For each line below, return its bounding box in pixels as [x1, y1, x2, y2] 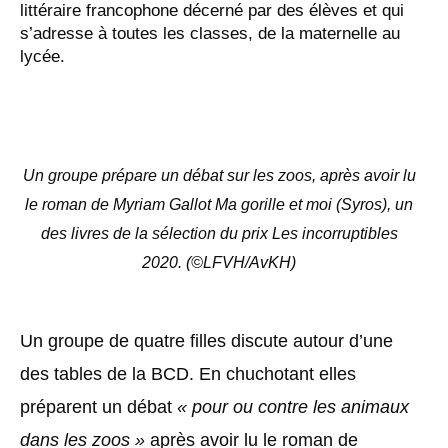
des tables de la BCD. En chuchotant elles [20, 364, 356, 384]
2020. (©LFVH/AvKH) [142, 254, 296, 271]
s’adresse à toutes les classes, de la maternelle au [20, 24, 400, 43]
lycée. [20, 47, 65, 66]
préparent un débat [20, 397, 177, 417]
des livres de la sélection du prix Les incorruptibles [40, 225, 398, 242]
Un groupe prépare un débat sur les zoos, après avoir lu [22, 167, 416, 184]
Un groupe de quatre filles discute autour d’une [20, 331, 393, 351]
